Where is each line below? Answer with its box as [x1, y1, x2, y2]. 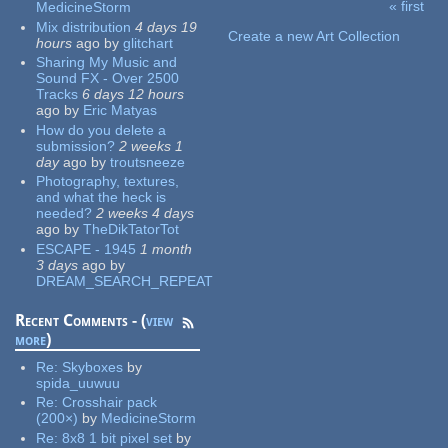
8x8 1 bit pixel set [62, 429, 173, 446]
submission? [36, 137, 116, 154]
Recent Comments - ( [15, 310, 147, 330]
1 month [140, 240, 193, 257]
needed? [36, 205, 93, 222]
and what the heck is [36, 189, 167, 206]
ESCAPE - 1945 [36, 240, 137, 257]
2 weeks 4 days [96, 205, 195, 222]
